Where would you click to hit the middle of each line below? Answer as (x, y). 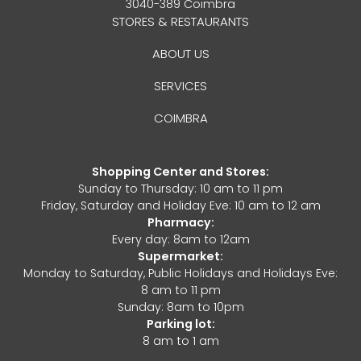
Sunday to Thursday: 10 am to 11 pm (180, 189)
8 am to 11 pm (180, 290)
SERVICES (180, 86)
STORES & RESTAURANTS (180, 21)
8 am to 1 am (180, 341)
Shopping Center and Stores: (180, 172)
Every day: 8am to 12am (180, 239)
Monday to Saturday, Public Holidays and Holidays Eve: (180, 273)
